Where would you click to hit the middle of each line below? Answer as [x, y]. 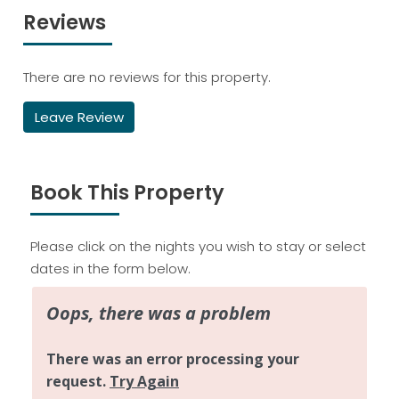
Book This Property [127, 192]
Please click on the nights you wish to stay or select [198, 247]
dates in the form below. [110, 269]
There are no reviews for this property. [147, 77]
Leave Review [79, 117]
